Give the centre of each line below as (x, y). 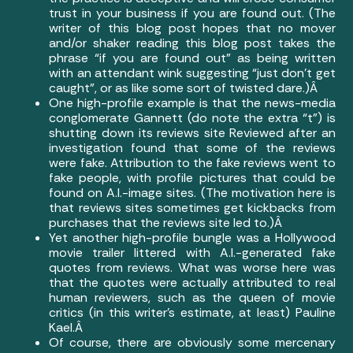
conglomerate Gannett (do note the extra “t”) (188, 118)
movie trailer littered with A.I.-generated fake (192, 253)
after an (310, 133)
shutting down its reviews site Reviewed (167, 133)
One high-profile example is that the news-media (192, 103)
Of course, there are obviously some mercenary (192, 343)
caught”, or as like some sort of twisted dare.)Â (185, 88)
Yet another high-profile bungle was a (162, 238)
